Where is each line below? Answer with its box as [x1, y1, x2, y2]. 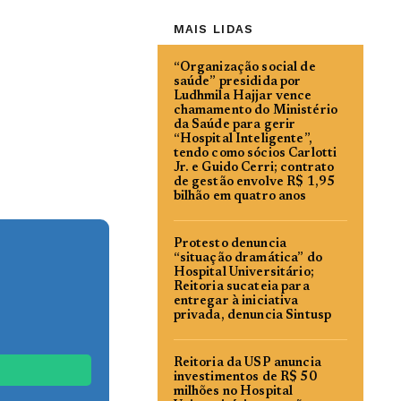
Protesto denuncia [173, 238, 286, 251]
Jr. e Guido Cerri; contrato [173, 162, 335, 175]
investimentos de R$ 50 [173, 371, 317, 384]
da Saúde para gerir [173, 119, 296, 132]
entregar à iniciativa [173, 295, 299, 308]
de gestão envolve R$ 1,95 [173, 176, 336, 189]
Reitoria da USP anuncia [173, 357, 321, 370]
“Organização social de [173, 62, 316, 74]
